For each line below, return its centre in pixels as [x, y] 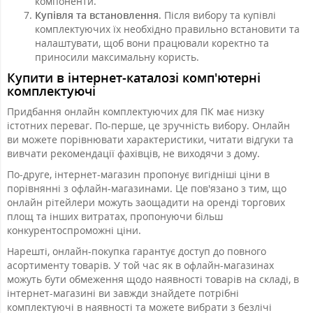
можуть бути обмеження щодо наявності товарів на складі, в [153, 279]
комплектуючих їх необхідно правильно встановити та [167, 29]
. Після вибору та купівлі [217, 15]
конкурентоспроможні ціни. [74, 230]
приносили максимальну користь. [117, 57]
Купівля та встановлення [97, 15]
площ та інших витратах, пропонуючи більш [115, 216]
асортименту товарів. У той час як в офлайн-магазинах [140, 265]
